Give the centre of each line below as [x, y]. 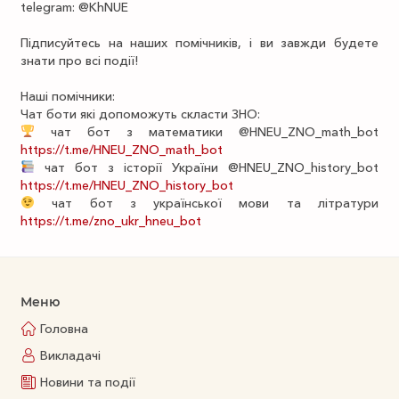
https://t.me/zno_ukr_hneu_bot [111, 221]
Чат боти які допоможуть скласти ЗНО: [140, 114]
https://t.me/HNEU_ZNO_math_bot [122, 150]
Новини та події [88, 382]
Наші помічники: [68, 96]
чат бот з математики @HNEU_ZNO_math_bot [206, 132]
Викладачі [70, 355]
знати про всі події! [83, 61]
